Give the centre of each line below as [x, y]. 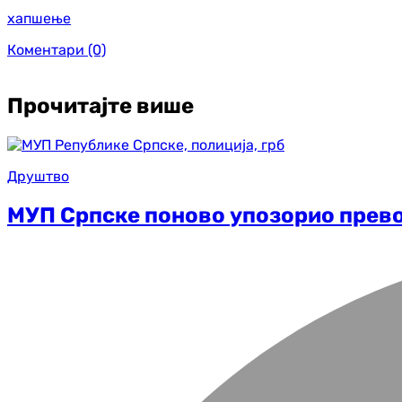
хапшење [39, 18]
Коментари [46, 49]
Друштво [38, 176]
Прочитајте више [100, 105]
